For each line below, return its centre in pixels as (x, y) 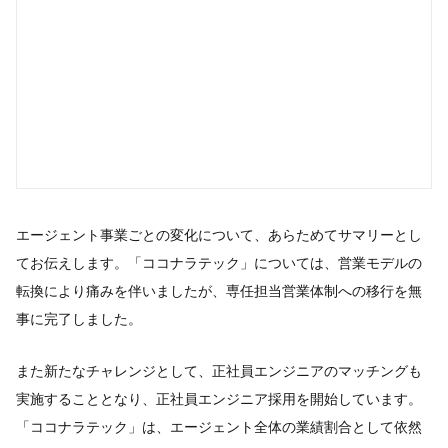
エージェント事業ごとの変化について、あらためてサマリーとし (219, 234)
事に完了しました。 (79, 318)
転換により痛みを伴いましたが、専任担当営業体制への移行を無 (219, 290)
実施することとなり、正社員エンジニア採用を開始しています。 (219, 398)
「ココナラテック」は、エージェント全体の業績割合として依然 (219, 426)
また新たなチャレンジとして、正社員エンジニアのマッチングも (219, 370)
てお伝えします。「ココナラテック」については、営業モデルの (219, 262)
